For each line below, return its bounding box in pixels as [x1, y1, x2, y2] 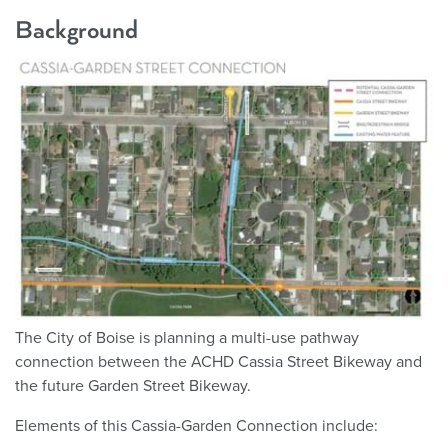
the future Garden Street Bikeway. [15, 375, 251, 396]
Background [15, 15, 138, 45]
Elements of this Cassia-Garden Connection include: [15, 415, 378, 436]
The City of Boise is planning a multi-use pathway [15, 327, 359, 348]
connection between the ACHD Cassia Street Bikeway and [15, 351, 422, 372]
